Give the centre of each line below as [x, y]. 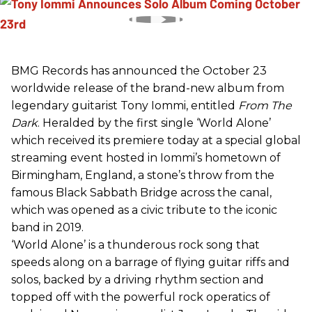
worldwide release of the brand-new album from [148, 88]
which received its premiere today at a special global [156, 140]
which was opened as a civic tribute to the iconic [144, 210]
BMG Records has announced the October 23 [139, 70]
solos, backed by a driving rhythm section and [138, 279]
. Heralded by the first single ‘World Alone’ [154, 123]
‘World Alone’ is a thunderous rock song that [135, 244]
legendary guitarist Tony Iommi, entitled [125, 105]
